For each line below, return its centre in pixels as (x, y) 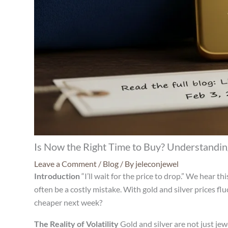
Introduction (57, 176)
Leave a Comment (65, 164)
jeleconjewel (157, 164)
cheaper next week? (68, 203)
